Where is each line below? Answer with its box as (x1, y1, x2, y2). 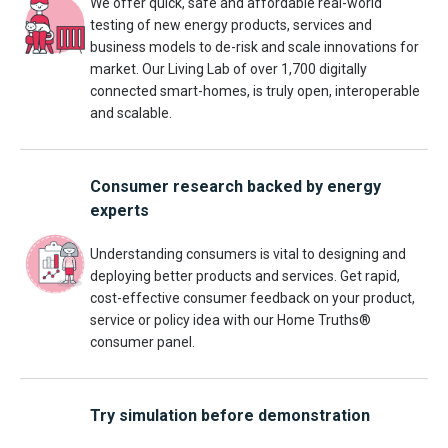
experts (90, 201, 149, 220)
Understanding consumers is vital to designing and (90, 246, 406, 262)
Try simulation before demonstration (90, 406, 370, 425)
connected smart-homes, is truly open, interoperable (90, 83, 420, 99)
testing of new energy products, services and (90, 17, 372, 33)
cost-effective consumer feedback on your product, (90, 290, 415, 306)
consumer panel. (90, 334, 195, 350)
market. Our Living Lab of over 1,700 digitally (90, 61, 367, 77)
